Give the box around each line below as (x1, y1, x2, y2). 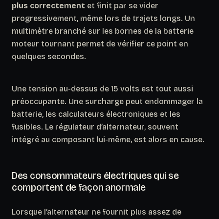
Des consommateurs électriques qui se (12, 169, 179, 181)
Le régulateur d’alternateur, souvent (43, 122, 178, 131)
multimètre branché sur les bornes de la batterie (12, 26, 194, 36)
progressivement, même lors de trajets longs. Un (12, 13, 195, 23)
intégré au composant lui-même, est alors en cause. (12, 134, 204, 144)
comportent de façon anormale (12, 181, 146, 193)
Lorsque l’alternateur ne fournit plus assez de (12, 207, 181, 217)
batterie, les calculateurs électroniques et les (12, 109, 180, 119)
